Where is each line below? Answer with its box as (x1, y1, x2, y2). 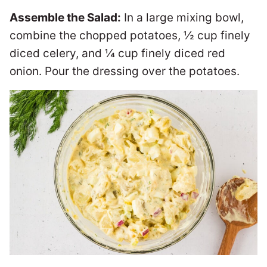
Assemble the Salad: (10, 10, 121, 24)
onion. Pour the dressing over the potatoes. (10, 64, 243, 78)
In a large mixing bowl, (121, 10, 244, 24)
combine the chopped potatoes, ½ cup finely (10, 28, 250, 42)
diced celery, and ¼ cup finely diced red (10, 46, 225, 60)
